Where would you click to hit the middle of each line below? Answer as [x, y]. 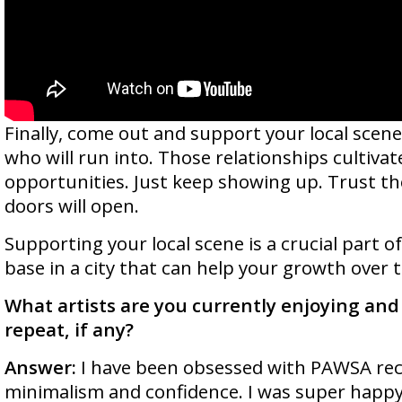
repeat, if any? [69, 329]
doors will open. [72, 205]
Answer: [40, 367]
